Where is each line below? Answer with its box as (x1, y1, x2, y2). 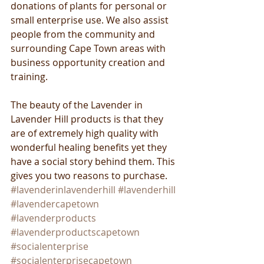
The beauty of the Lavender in (11, 98, 145, 111)
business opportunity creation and (11, 55, 167, 69)
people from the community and (11, 27, 157, 41)
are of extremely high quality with (11, 126, 161, 140)
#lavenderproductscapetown (11, 225, 140, 239)
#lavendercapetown (11, 197, 99, 210)
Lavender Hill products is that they (11, 112, 166, 126)
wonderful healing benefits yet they (11, 140, 169, 154)
